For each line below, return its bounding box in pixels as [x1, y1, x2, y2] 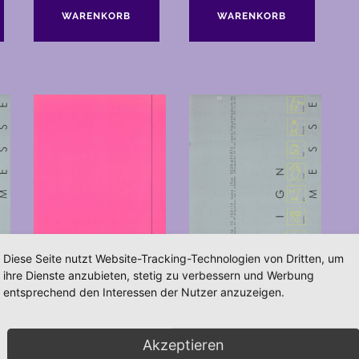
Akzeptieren [143, 336, 224, 353]
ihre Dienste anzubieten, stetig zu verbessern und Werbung [3, 268, 314, 282]
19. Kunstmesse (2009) [33, 322, 151, 336]
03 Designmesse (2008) [188, 322, 312, 336]
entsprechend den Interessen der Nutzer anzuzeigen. [3, 284, 284, 299]
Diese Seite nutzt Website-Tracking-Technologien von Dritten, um [3, 251, 344, 265]
